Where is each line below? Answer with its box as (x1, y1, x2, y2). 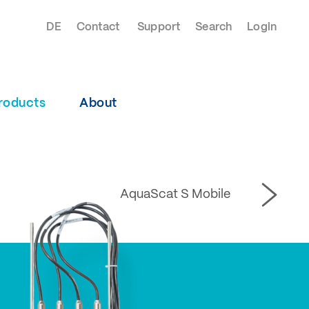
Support (137, 22, 181, 33)
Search (195, 22, 232, 33)
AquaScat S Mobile (120, 188, 230, 201)
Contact (76, 22, 120, 33)
